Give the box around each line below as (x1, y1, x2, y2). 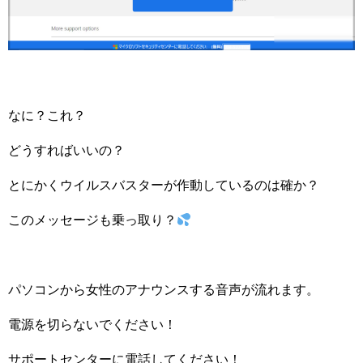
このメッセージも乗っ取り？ (8, 212, 177, 227)
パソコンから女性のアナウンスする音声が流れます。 (8, 282, 319, 297)
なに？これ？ (8, 108, 86, 122)
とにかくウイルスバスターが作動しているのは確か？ (8, 177, 319, 192)
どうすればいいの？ (8, 143, 125, 157)
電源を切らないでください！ (8, 317, 177, 331)
